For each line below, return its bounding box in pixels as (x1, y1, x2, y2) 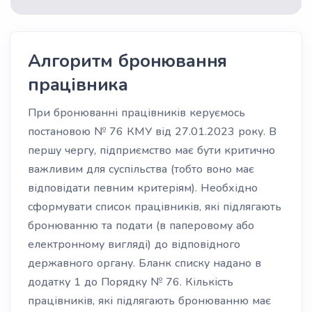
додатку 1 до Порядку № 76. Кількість (28, 274, 233, 290)
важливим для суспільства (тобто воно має (28, 162, 254, 177)
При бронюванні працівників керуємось (28, 105, 245, 120)
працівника (28, 72, 128, 97)
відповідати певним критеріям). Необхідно (28, 180, 258, 196)
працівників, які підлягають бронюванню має (28, 293, 271, 309)
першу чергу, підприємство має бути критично (28, 143, 275, 158)
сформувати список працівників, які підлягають (28, 199, 281, 214)
